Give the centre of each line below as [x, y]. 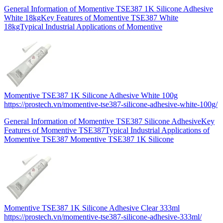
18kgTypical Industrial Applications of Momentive [83, 27]
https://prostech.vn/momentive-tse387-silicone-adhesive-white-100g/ [111, 105]
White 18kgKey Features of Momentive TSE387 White [91, 18]
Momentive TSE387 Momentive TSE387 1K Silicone [89, 139]
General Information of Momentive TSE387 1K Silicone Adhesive [109, 9]
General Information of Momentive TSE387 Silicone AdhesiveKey [109, 121]
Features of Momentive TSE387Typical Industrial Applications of [107, 130]
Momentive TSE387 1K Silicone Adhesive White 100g [91, 96]
